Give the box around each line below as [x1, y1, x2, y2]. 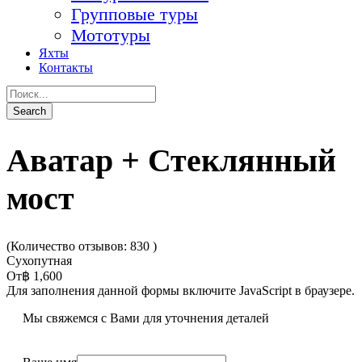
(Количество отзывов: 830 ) [6, 238, 157, 253]
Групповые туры [71, 4, 198, 24]
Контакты [39, 61, 93, 74]
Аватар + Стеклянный [6, 141, 336, 179]
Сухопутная [6, 253, 72, 267]
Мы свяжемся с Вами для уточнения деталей [23, 310, 269, 325]
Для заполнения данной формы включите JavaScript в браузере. [6, 283, 355, 297]
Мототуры [71, 25, 150, 45]
